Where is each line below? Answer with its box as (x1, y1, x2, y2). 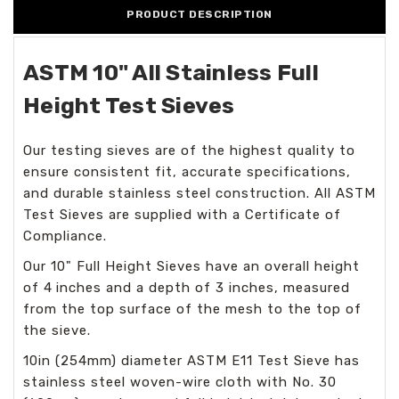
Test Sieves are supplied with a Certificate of (23, 207, 341, 223)
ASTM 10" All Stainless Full (23, 60, 319, 85)
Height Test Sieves (23, 93, 235, 118)
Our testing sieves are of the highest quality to (23, 142, 355, 159)
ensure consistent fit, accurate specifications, (23, 164, 351, 180)
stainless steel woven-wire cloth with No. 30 (23, 374, 337, 390)
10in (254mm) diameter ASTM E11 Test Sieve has (23, 353, 360, 369)
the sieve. (23, 322, 91, 338)
